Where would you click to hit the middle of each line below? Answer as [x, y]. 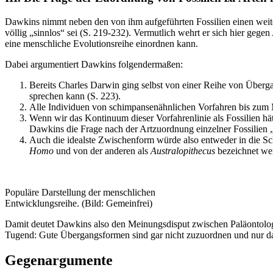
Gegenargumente [59, 261]
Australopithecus [183, 151]
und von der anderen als [102, 151]
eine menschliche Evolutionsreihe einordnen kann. [101, 43]
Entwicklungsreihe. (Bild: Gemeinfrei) [79, 203]
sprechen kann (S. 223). [75, 96]
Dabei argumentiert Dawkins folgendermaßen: [94, 64]
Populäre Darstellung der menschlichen [80, 192]
